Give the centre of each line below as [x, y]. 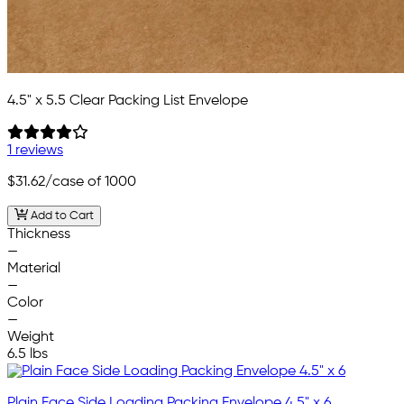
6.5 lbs [28, 354]
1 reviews [35, 151]
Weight [31, 337]
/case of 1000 [91, 183]
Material [34, 268]
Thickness [39, 234]
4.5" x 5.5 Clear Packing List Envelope [128, 101]
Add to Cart [60, 216]
